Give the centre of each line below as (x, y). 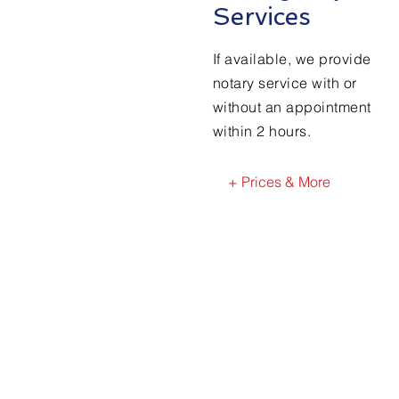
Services (262, 16)
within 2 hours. (262, 131)
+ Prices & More (279, 182)
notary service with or (285, 83)
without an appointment (292, 107)
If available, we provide (292, 59)
